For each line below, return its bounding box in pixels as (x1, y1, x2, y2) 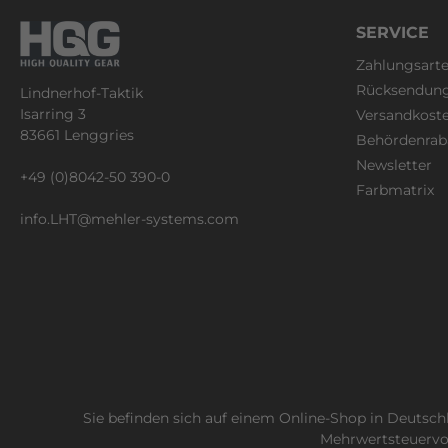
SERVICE (356, 23, 429, 43)
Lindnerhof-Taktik (20, 83, 143, 102)
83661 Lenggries (20, 125, 134, 144)
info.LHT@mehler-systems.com (20, 209, 239, 228)
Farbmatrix (356, 181, 434, 200)
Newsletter (356, 156, 432, 175)
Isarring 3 (20, 104, 86, 123)
